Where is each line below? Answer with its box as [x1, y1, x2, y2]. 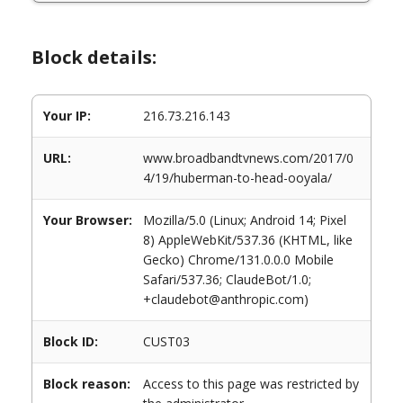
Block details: [31, 45, 157, 69]
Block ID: [43, 333, 98, 350]
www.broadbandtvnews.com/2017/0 [143, 149, 354, 166]
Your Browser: [43, 211, 132, 228]
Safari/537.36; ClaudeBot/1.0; [143, 271, 311, 288]
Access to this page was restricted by [143, 375, 359, 392]
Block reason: [43, 375, 130, 392]
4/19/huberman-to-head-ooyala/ [143, 169, 332, 186]
